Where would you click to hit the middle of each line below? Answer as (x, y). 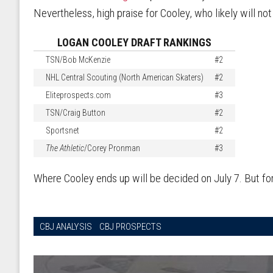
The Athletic (65, 148)
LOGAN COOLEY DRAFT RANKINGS (134, 42)
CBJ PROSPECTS (130, 227)
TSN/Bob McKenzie (78, 60)
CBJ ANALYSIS (66, 227)
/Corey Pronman (112, 148)
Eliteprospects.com (78, 95)
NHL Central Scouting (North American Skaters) (125, 78)
